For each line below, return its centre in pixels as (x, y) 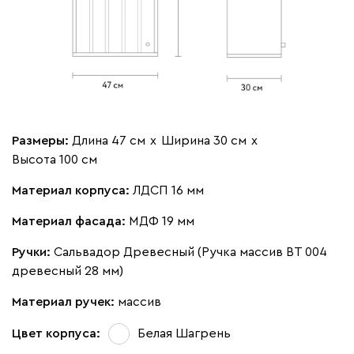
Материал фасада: (70, 221)
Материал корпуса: (72, 190)
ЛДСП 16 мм (168, 190)
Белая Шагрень (184, 333)
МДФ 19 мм (162, 221)
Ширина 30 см (204, 140)
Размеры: (42, 140)
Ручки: (33, 252)
